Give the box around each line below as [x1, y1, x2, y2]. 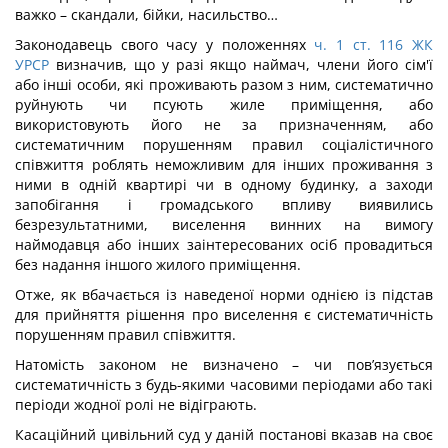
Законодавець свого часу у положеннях [15, 35, 315, 54]
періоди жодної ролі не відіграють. [15, 395, 257, 414]
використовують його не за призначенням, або [15, 115, 433, 134]
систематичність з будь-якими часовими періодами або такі [15, 375, 433, 394]
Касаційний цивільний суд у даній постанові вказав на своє [15, 425, 433, 444]
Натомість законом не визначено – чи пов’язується [15, 355, 433, 374]
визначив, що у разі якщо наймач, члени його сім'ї [49, 55, 433, 74]
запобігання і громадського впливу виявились [15, 195, 433, 214]
